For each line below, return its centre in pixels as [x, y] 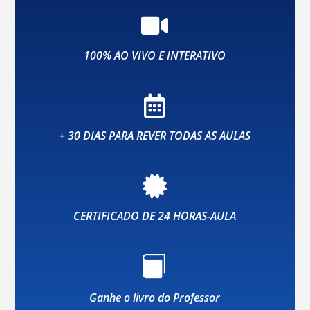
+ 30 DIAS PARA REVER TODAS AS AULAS [155, 135]
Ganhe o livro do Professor [155, 297]
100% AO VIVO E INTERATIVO [155, 55]
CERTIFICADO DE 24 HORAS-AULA [155, 216]
